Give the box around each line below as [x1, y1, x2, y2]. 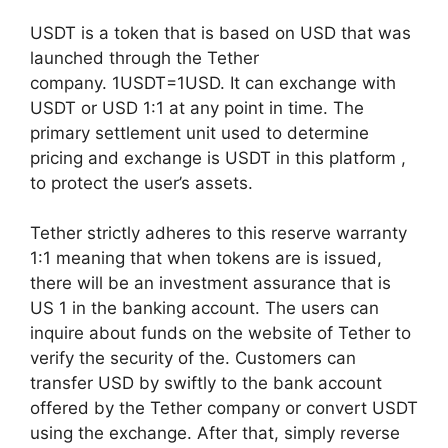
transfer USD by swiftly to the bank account [30, 373, 382, 394]
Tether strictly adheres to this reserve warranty [30, 223, 407, 244]
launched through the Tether [30, 47, 259, 68]
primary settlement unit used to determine [30, 122, 369, 143]
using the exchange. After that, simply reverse [30, 423, 400, 444]
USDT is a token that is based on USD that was [30, 22, 411, 43]
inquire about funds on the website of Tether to [30, 323, 411, 344]
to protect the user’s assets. [30, 172, 253, 193]
